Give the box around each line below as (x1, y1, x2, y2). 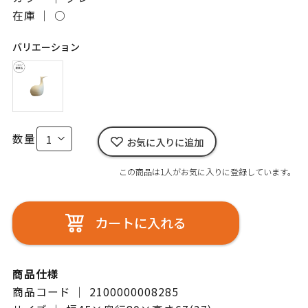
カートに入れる (94, 213, 186, 233)
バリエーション (12, 39, 80, 54)
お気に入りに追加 (126, 134, 203, 149)
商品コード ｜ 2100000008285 (12, 283, 179, 300)
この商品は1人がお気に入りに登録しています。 (119, 166, 296, 178)
